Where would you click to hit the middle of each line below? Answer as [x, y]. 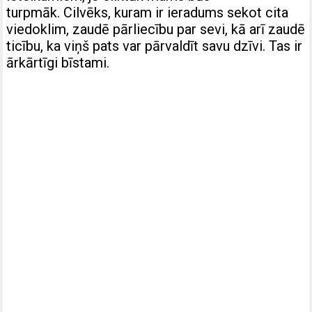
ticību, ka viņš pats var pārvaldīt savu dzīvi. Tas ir [155, 46]
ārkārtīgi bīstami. [58, 62]
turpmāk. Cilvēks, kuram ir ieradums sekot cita [148, 12]
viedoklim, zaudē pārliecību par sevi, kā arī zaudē [156, 29]
